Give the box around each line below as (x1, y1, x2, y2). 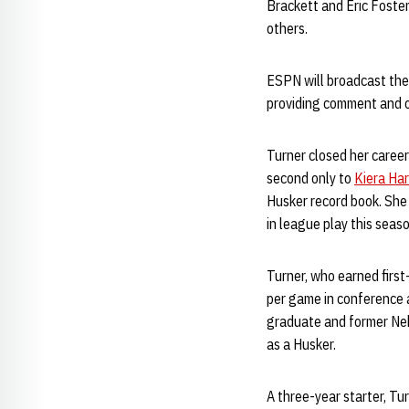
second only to (267, 169, 354, 187)
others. (267, 19, 308, 37)
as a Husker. (267, 335, 336, 353)
